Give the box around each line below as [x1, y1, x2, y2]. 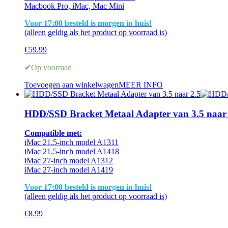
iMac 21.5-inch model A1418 [24, 147, 119, 156]
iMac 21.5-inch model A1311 [24, 138, 119, 147]
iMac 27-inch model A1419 [24, 165, 113, 175]
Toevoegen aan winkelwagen [24, 80, 119, 89]
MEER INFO [119, 80, 163, 89]
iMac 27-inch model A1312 [24, 156, 113, 165]
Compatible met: [24, 129, 82, 138]
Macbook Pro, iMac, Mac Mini [24, 2, 124, 10]
